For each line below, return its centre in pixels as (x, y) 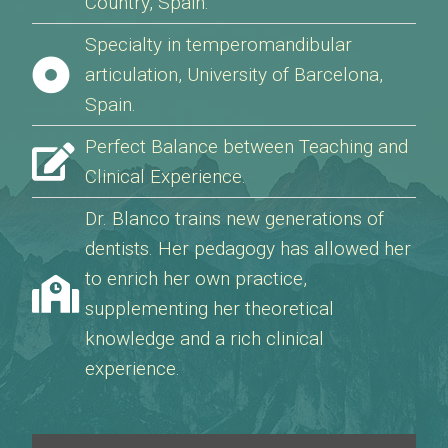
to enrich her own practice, (195, 278)
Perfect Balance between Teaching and (246, 146)
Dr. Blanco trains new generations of (234, 218)
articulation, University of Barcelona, (233, 74)
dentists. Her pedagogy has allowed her (247, 248)
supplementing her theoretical (209, 308)
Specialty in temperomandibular (218, 44)
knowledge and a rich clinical (204, 338)
